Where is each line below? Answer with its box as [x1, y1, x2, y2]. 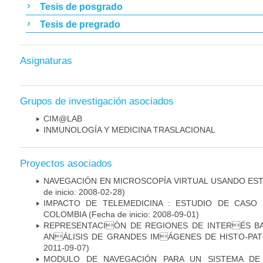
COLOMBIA [43, 209, 86, 219]
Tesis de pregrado [40, 19, 120, 29]
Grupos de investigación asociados [20, 95, 174, 107]
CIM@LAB [43, 113, 82, 123]
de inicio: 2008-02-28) [43, 187, 125, 197]
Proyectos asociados [20, 157, 112, 169]
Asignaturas [20, 55, 72, 67]
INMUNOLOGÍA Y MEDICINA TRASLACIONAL [43, 124, 215, 134]
